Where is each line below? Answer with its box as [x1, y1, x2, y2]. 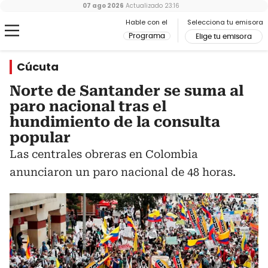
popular [10, 129, 71, 146]
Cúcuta [17, 59, 59, 74]
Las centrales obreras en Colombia [10, 148, 198, 160]
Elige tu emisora [196, 33, 252, 40]
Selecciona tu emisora [187, 17, 263, 27]
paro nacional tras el [10, 98, 166, 115]
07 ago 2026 [83, 1, 124, 10]
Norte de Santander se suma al [10, 83, 243, 99]
